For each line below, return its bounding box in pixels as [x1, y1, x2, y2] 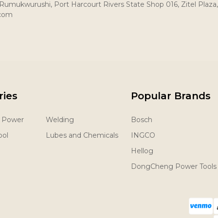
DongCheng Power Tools [131, 162, 217, 171]
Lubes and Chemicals [45, 130, 118, 140]
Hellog [131, 146, 154, 155]
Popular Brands [131, 90, 211, 102]
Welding [45, 115, 74, 124]
